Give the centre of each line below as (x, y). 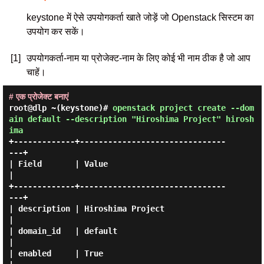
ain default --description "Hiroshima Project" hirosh (131, 119)
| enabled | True (56, 253)
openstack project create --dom (183, 108)
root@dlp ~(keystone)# (60, 108)
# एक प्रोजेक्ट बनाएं (38, 97)
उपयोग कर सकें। (55, 32)
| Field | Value (58, 164)
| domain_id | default (63, 231)
